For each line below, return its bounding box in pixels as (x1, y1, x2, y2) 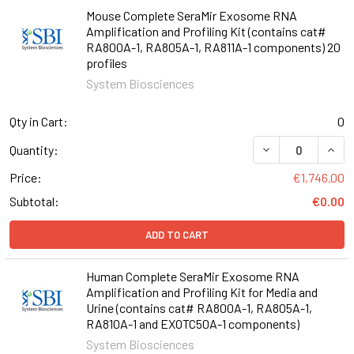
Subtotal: (9, 194, 59, 209)
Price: (9, 170, 42, 186)
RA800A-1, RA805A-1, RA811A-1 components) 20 (85, 39, 341, 55)
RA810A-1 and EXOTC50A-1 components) (85, 316, 299, 332)
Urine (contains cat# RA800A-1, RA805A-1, (85, 300, 312, 316)
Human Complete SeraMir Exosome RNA (85, 269, 299, 284)
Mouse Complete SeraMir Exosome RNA (85, 7, 297, 23)
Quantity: (9, 141, 58, 157)
